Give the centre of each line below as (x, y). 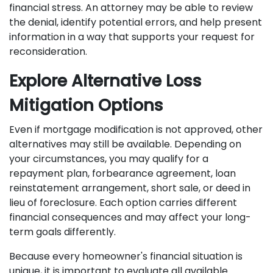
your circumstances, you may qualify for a (109, 159)
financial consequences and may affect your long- (130, 217)
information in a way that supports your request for (132, 37)
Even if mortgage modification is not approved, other (136, 129)
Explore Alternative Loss (105, 81)
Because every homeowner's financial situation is (126, 256)
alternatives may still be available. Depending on (125, 144)
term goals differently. (64, 232)
